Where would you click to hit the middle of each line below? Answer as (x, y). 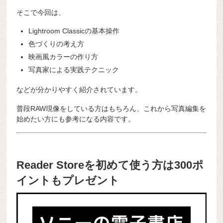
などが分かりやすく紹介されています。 (79, 89)
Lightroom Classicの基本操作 (74, 31)
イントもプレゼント (68, 181)
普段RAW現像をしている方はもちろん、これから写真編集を (111, 108)
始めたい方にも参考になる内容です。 (76, 119)
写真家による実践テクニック (74, 70)
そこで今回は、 (41, 13)
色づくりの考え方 (56, 44)
